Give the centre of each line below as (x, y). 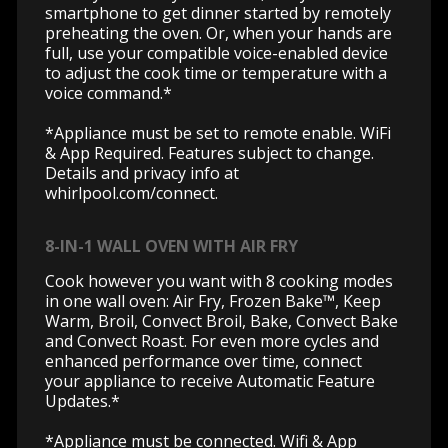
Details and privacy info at (142, 172)
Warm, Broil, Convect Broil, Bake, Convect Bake (221, 320)
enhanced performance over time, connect (203, 360)
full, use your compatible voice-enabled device (216, 52)
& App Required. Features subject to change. (209, 152)
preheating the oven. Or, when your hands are (218, 32)
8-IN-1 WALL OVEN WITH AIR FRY (171, 245)
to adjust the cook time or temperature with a (216, 72)
